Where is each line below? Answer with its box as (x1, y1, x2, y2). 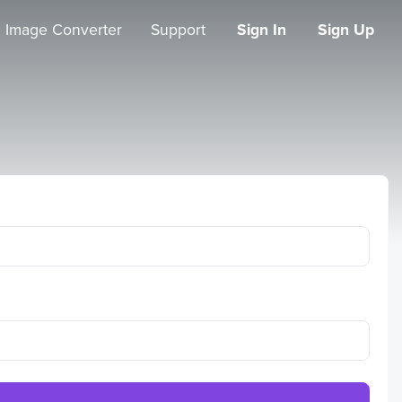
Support (150, 18, 205, 40)
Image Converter (4, 18, 122, 40)
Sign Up (318, 18, 374, 40)
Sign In (236, 18, 286, 40)
